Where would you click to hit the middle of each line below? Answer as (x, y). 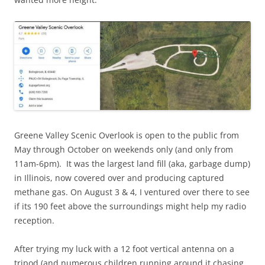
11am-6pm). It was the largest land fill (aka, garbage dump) (132, 164)
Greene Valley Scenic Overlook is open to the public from (127, 135)
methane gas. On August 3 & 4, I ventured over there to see (132, 192)
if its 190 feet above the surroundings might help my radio (130, 206)
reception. (34, 221)
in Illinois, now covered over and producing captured (119, 178)
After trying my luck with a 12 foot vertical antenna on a (124, 249)
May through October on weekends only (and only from (124, 150)
